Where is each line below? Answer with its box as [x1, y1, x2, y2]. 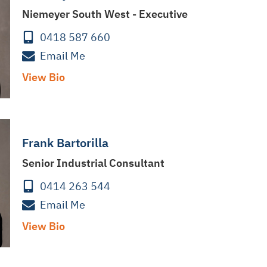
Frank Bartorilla [21, 135, 108, 151]
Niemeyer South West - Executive [21, 7, 188, 21]
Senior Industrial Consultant [21, 156, 164, 170]
